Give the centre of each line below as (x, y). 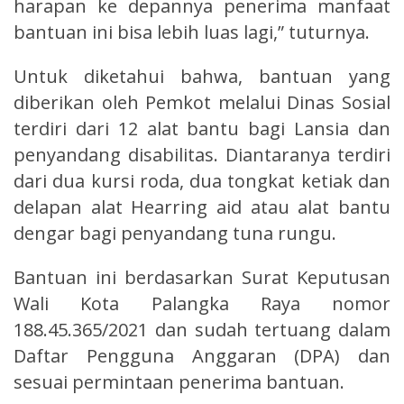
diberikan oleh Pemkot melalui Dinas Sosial (202, 102)
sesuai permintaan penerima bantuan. (181, 381)
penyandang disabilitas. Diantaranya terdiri (202, 154)
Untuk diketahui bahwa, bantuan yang (202, 76)
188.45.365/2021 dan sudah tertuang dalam (202, 329)
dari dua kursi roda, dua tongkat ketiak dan (202, 180)
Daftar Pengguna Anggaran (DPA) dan (202, 355)
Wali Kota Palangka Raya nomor (202, 303)
